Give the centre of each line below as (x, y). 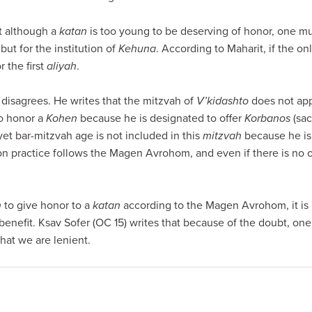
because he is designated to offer (161, 118)
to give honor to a (47, 205)
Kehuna (137, 49)
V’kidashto (223, 101)
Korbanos (267, 118)
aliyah (62, 66)
